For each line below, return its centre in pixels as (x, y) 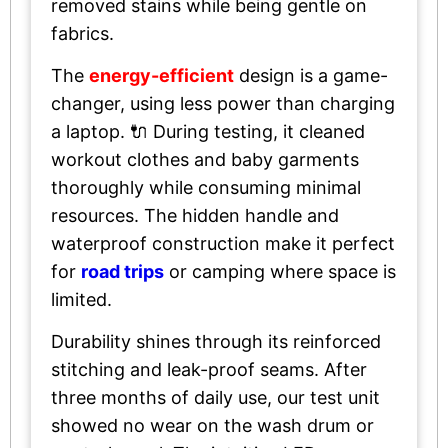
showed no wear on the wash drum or (212, 425)
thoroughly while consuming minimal (206, 187)
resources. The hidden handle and (195, 215)
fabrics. (82, 33)
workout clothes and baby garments (205, 159)
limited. (81, 299)
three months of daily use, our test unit (215, 397)
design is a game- (311, 75)
